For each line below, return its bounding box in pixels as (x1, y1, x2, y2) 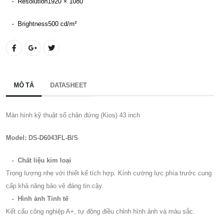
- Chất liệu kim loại (12, 156, 71, 164)
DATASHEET (50, 81, 87, 89)
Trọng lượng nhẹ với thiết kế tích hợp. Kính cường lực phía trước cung (6, 169, 212, 177)
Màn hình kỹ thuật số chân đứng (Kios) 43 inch (6, 111, 140, 119)
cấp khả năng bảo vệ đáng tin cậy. (6, 182, 104, 190)
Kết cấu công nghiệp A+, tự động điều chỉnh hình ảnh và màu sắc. (6, 207, 195, 215)
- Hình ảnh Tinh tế (12, 194, 68, 202)
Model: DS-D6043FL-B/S (6, 134, 78, 141)
